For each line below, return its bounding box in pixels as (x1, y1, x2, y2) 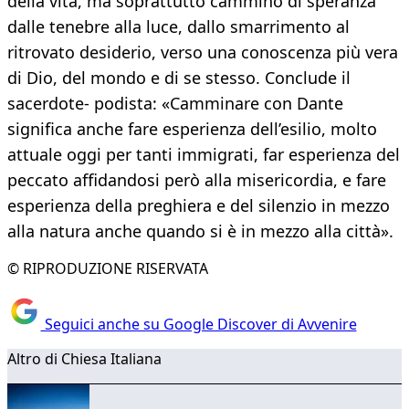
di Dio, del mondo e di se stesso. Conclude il (7, 67, 351, 89)
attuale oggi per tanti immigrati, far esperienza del (7, 143, 400, 166)
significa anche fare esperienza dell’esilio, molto (7, 118, 377, 141)
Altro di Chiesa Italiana (7, 348, 162, 369)
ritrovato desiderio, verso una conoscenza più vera (7, 41, 398, 64)
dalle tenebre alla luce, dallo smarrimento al (7, 16, 350, 38)
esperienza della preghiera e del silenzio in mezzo (7, 194, 390, 217)
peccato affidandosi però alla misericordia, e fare (7, 169, 386, 192)
